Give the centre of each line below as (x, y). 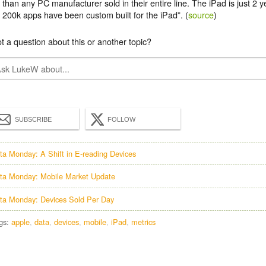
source (201, 15)
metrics (143, 222)
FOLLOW (121, 119)
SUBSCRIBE (33, 119)
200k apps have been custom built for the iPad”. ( (96, 15)
